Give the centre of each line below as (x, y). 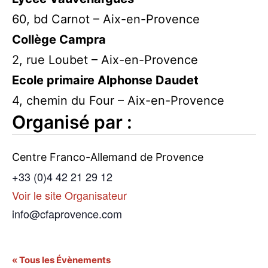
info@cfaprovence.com (67, 213)
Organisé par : (72, 122)
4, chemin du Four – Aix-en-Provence (118, 100)
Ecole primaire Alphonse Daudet (105, 80)
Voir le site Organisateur (69, 195)
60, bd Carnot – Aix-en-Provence (106, 19)
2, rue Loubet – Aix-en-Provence (105, 60)
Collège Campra (59, 39)
